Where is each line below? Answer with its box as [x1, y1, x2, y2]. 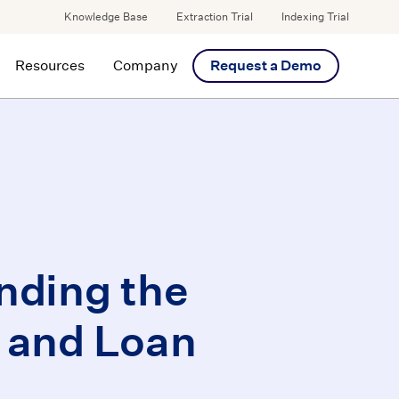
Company [112, 57, 178, 74]
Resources [14, 57, 85, 74]
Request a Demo [209, 57, 322, 74]
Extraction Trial [176, 9, 253, 24]
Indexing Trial [281, 9, 349, 24]
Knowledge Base [64, 9, 148, 24]
